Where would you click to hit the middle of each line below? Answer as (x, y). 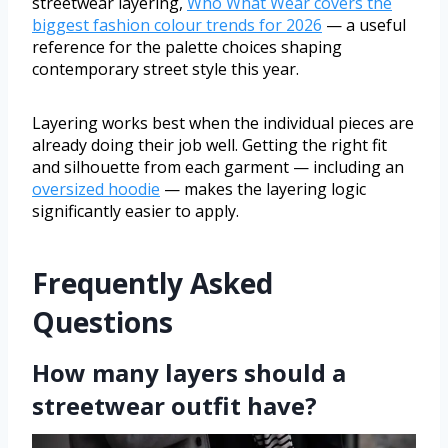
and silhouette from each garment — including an (218, 167)
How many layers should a (189, 373)
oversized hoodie (96, 189)
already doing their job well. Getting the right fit (209, 145)
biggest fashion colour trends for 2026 (177, 25)
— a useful (364, 25)
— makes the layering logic (263, 189)
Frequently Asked (152, 283)
